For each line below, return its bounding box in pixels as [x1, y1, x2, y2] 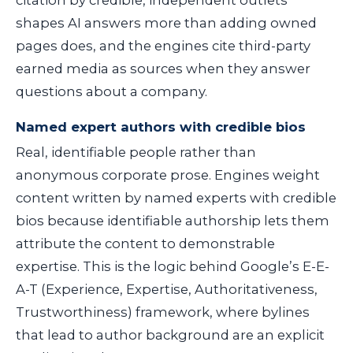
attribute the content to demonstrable [16, 235, 275, 251]
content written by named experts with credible [16, 189, 336, 206]
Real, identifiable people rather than [16, 143, 256, 160]
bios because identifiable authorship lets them [16, 212, 329, 229]
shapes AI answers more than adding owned [16, 15, 317, 32]
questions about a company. [16, 84, 207, 100]
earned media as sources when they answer [16, 61, 310, 77]
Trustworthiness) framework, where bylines [16, 303, 310, 320]
